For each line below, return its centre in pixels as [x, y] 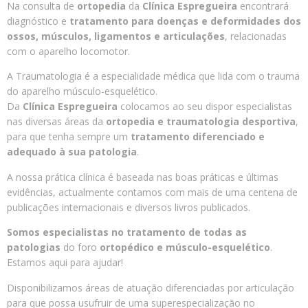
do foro [80, 247]
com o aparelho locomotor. [68, 51]
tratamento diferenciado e [198, 137]
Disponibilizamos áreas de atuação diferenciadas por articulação [151, 287]
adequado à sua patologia [72, 152]
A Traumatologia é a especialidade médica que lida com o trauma [153, 76]
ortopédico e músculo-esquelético [185, 247]
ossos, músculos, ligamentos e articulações [116, 36]
